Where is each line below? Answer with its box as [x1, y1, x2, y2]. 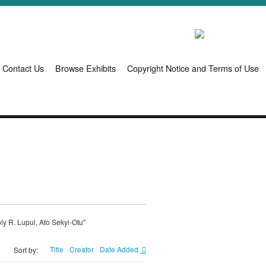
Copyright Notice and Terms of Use [127, 62, 259, 75]
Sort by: [14, 244, 38, 255]
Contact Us [2, 62, 44, 75]
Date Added [100, 244, 140, 255]
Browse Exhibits [55, 62, 116, 75]
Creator [69, 244, 94, 255]
